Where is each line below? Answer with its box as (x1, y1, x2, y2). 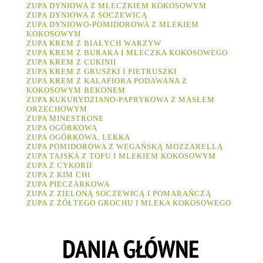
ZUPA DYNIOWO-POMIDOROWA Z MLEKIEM (26, 20, 199, 29)
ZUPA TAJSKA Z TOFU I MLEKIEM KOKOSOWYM (26, 151, 216, 161)
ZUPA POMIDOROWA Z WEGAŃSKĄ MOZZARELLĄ (26, 142, 225, 151)
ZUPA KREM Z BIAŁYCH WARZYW (26, 39, 161, 48)
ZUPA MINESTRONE (26, 114, 104, 123)
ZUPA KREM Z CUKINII (26, 58, 119, 67)
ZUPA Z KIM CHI (26, 170, 90, 180)
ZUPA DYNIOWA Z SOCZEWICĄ (26, 11, 147, 20)
